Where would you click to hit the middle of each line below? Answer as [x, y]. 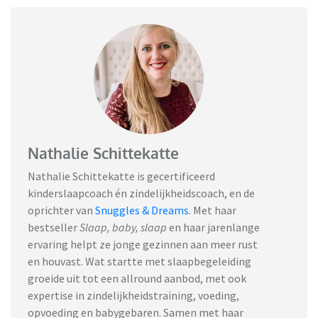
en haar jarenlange [213, 227]
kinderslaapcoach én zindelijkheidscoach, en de [141, 193]
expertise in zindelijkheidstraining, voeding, [133, 295]
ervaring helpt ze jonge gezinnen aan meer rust [143, 244]
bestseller [54, 227]
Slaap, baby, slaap [123, 227]
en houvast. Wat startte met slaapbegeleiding [139, 261]
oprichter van [60, 210]
